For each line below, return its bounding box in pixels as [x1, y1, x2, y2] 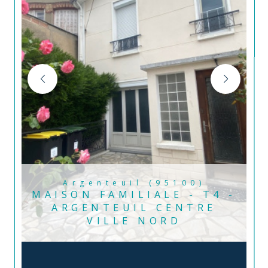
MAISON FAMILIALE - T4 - [32, 188, 236, 201]
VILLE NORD [87, 214, 181, 227]
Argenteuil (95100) [72, 178, 205, 188]
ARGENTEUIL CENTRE [51, 201, 217, 214]
